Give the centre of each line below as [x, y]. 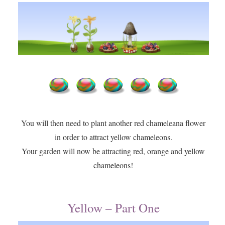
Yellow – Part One [113, 208]
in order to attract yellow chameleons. [113, 137]
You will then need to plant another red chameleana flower [114, 123]
